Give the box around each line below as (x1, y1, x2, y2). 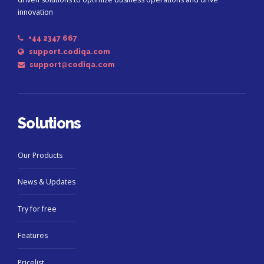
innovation (18, 7, 53, 18)
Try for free (18, 203, 57, 214)
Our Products (18, 150, 62, 160)
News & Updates (18, 177, 75, 187)
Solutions (18, 114, 81, 133)
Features (18, 230, 48, 241)
